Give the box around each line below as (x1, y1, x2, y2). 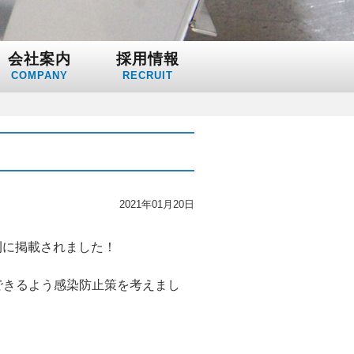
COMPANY (10, 70, 68, 81)
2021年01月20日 (119, 198, 194, 210)
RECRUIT (122, 70, 173, 81)
